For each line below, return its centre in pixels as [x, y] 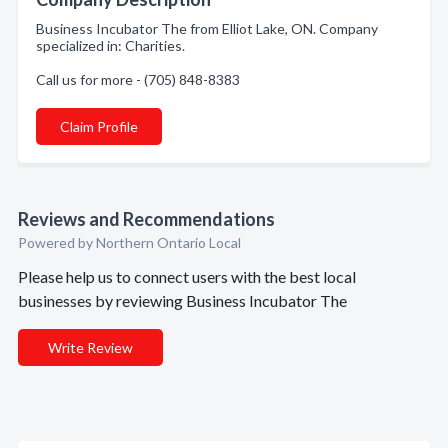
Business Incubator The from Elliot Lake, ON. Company [207, 28]
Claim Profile [99, 126]
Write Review [90, 347]
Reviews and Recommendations [146, 219]
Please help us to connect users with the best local [187, 276]
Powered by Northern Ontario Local [129, 242]
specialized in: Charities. [110, 45]
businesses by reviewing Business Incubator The [182, 300]
